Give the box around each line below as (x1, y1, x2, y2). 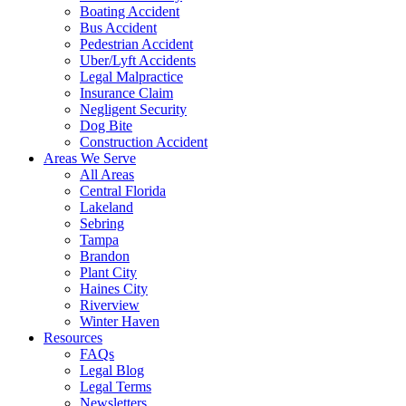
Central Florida (80, 183, 166, 198)
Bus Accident (80, 20, 157, 35)
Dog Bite (80, 118, 132, 133)
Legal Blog (80, 362, 144, 378)
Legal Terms (80, 379, 151, 394)
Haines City (80, 281, 148, 296)
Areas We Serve (43, 150, 136, 166)
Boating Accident (80, 4, 179, 19)
